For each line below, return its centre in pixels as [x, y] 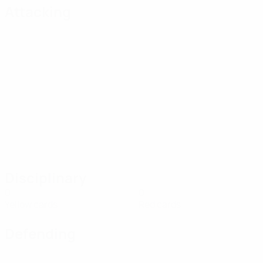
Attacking [38, 11]
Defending [40, 233]
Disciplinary [45, 178]
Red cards [160, 204]
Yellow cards [31, 204]
